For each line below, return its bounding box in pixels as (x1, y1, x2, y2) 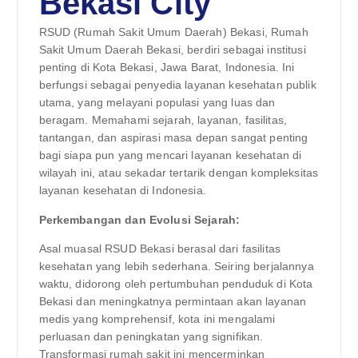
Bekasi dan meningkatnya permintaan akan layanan (38, 294, 307, 308)
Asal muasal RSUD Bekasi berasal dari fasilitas (38, 241, 280, 255)
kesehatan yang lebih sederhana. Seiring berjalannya (38, 259, 314, 272)
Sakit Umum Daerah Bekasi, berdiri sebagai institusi (38, 43, 306, 57)
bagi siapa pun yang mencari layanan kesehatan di (38, 149, 302, 162)
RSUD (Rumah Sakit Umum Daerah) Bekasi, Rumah (38, 26, 308, 39)
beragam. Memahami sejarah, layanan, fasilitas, (38, 113, 287, 127)
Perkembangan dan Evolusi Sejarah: (38, 213, 241, 226)
